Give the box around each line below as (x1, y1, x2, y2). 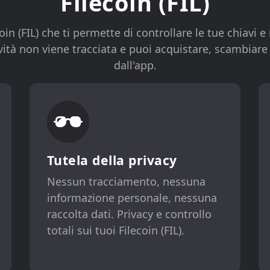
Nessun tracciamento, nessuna (46, 174, 206, 189)
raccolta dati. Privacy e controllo (46, 206, 212, 221)
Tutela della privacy (46, 151, 177, 169)
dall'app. (113, 58, 157, 72)
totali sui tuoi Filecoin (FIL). (46, 222, 184, 237)
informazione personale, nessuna (46, 190, 217, 205)
